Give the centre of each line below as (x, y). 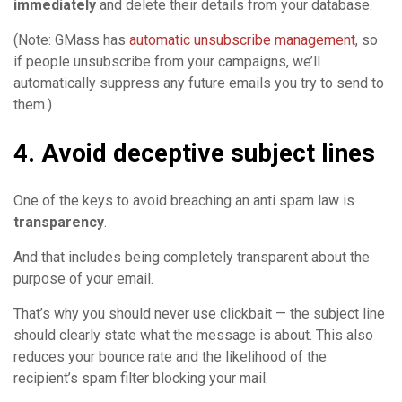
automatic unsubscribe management (242, 39)
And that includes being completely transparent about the (192, 257)
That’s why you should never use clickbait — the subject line (199, 313)
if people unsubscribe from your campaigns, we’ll (167, 61)
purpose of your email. (83, 278)
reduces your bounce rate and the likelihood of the (170, 356)
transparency (59, 222)
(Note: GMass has (71, 39)
